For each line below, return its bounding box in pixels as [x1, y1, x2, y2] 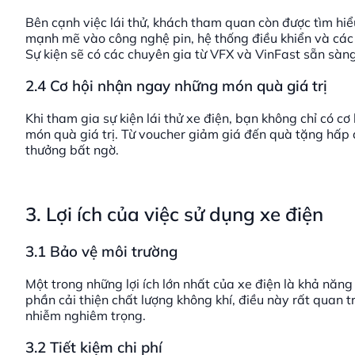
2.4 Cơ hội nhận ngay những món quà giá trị [25, 76, 327, 96]
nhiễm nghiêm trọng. [25, 307, 146, 323]
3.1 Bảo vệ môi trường [25, 241, 177, 261]
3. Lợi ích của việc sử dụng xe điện [25, 202, 323, 227]
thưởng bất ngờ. [25, 142, 119, 158]
